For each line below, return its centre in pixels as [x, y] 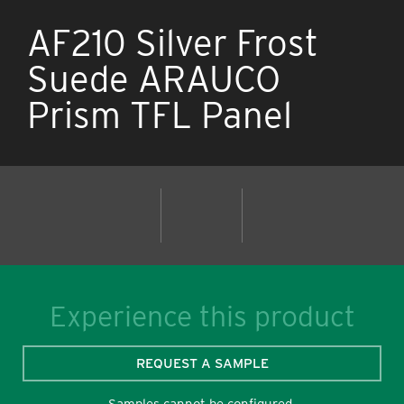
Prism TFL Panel [160, 115]
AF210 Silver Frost [173, 43]
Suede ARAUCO [154, 79]
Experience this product [202, 316]
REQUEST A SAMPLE [202, 363]
